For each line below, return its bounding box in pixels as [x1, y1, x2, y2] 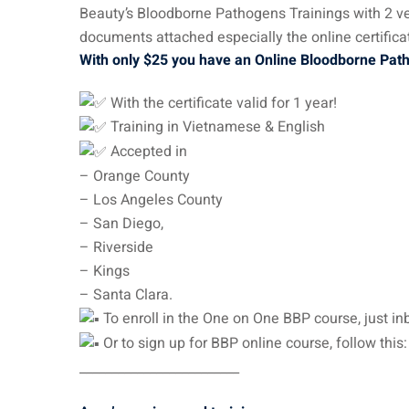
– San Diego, [79, 213, 163, 235]
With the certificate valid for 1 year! [107, 91, 337, 114]
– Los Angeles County [79, 189, 223, 211]
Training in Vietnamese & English [107, 116, 325, 139]
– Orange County [79, 165, 190, 187]
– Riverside [79, 236, 153, 258]
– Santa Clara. [79, 284, 173, 306]
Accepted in [107, 141, 187, 163]
